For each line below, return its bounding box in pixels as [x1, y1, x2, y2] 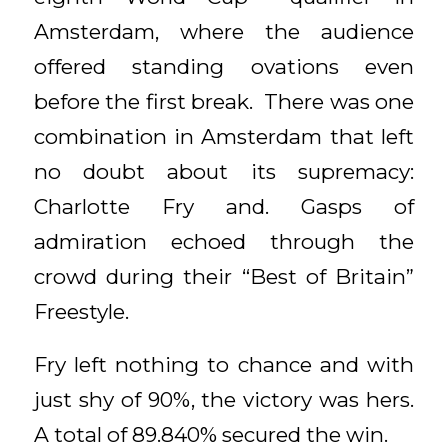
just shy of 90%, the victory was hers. [33, 386, 415, 412]
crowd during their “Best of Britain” [33, 264, 415, 290]
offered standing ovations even [33, 54, 415, 80]
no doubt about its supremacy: [33, 159, 415, 185]
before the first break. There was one [33, 89, 415, 115]
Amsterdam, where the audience [33, 19, 415, 45]
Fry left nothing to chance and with [33, 351, 415, 377]
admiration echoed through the [33, 229, 415, 255]
